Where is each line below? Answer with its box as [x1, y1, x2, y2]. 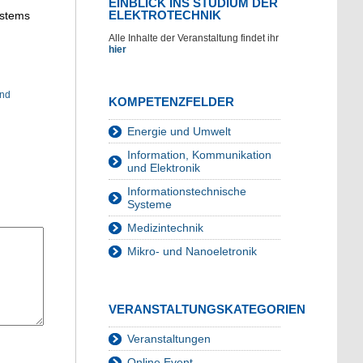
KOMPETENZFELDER [109, 95, 234, 109]
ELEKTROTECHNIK [109, 8, 221, 23]
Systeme [127, 198, 172, 211]
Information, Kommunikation [127, 148, 271, 162]
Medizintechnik [127, 221, 203, 235]
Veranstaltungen [127, 332, 211, 346]
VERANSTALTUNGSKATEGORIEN [109, 302, 305, 317]
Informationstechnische [127, 185, 246, 199]
